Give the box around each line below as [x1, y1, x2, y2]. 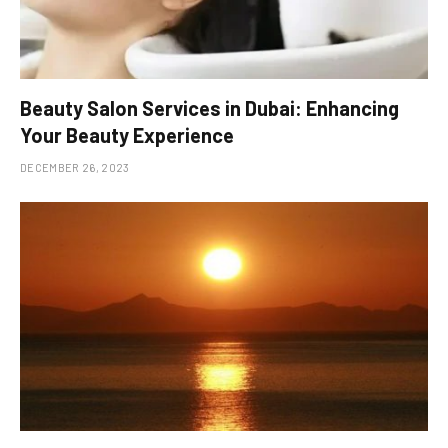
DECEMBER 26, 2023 [20, 160, 130, 174]
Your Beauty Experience [20, 122, 234, 147]
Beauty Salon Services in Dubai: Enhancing [20, 95, 399, 120]
